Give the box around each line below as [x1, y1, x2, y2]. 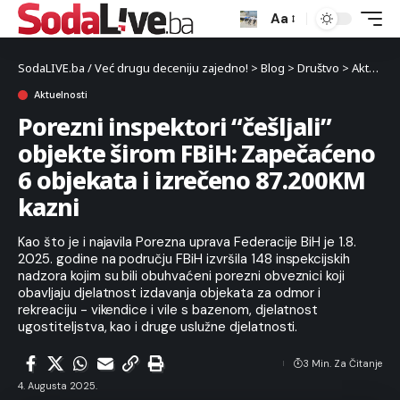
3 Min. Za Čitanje [303, 357, 382, 370]
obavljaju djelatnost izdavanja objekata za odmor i [18, 284, 321, 302]
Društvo [297, 60, 339, 76]
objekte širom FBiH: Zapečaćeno [18, 137, 375, 170]
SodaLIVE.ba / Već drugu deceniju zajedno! [18, 60, 248, 76]
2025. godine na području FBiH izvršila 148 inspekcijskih [18, 250, 351, 268]
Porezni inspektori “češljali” [18, 110, 331, 143]
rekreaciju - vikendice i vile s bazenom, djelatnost [18, 301, 319, 319]
